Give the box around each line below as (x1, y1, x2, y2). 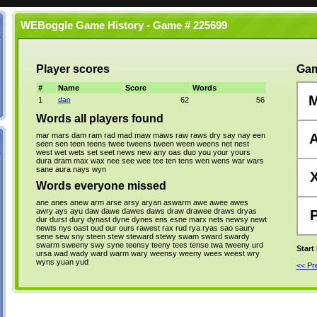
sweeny (61, 241, 88, 249)
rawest (136, 224, 160, 232)
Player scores (35, 63, 110, 75)
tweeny (224, 241, 250, 249)
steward (125, 232, 154, 241)
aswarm (163, 198, 191, 207)
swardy (224, 232, 250, 241)
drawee (185, 207, 212, 215)
